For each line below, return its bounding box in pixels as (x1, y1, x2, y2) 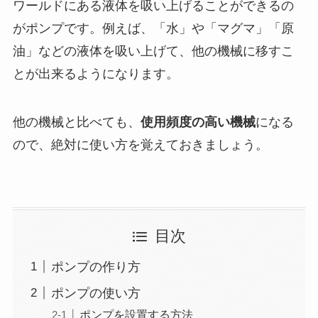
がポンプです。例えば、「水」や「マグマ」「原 (12, 21, 294, 36)
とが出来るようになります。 (12, 67, 179, 82)
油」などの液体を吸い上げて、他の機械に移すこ (12, 44, 294, 59)
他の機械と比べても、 (12, 114, 141, 129)
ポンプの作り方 (50, 259, 141, 274)
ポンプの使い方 (50, 285, 141, 300)
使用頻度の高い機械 (140, 114, 256, 129)
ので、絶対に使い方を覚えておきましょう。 (12, 137, 268, 152)
